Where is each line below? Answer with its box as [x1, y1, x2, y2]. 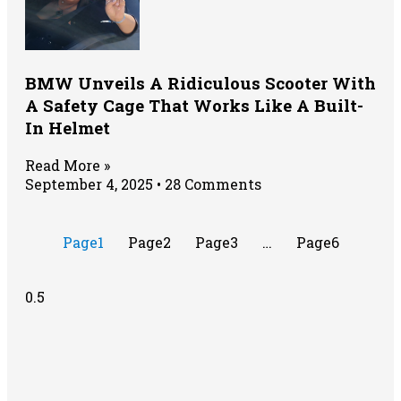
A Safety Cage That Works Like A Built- [25, 94, 363, 117]
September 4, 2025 [25, 175, 157, 194]
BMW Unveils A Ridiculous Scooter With [25, 72, 376, 95]
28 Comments [161, 175, 261, 194]
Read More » [25, 156, 110, 175]
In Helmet [25, 116, 110, 140]
